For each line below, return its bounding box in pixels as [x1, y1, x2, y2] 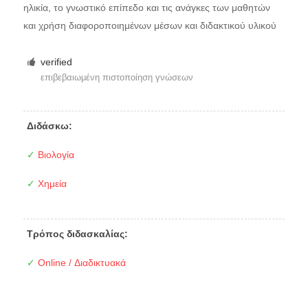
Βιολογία [34, 149, 74, 161]
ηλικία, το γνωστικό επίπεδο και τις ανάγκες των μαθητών [23, 2, 270, 13]
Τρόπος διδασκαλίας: [26, 228, 128, 240]
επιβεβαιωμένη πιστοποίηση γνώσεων [41, 72, 194, 82]
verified [41, 56, 73, 67]
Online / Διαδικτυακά [34, 257, 126, 269]
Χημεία [34, 178, 67, 190]
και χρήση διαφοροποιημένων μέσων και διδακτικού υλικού [23, 20, 276, 31]
